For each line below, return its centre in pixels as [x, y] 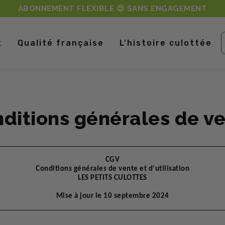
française [80, 43]
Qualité [37, 43]
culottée [191, 43]
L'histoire [145, 43]
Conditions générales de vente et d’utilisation [113, 169]
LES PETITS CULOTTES [113, 178]
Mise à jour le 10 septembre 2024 [113, 196]
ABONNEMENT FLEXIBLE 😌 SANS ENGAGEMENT [113, 9]
